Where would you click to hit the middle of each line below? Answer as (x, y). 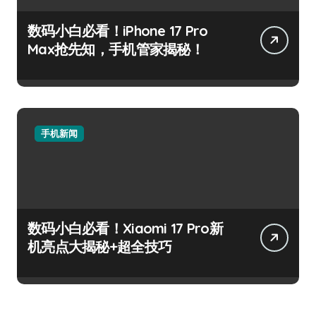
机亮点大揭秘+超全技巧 (100, 246)
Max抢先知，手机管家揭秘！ (116, 49)
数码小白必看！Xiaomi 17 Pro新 (125, 228)
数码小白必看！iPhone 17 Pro (118, 30)
